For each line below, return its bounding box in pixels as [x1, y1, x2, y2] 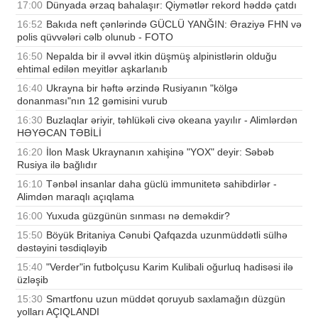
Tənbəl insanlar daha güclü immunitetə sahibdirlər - [46, 177, 277, 190]
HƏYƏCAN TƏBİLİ [17, 126, 102, 138]
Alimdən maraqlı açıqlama [17, 190, 134, 202]
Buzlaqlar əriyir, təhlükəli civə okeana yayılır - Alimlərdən [46, 114, 297, 126]
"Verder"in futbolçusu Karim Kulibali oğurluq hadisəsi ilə [46, 261, 293, 273]
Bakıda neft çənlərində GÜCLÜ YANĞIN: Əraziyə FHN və [46, 18, 302, 30]
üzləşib [17, 273, 48, 285]
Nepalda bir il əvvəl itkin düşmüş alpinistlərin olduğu [46, 50, 277, 62]
